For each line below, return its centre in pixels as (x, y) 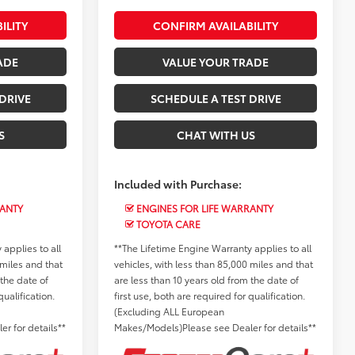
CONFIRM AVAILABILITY (216, 25)
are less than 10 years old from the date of (207, 279)
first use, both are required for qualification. (210, 295)
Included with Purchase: (178, 183)
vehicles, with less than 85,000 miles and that (214, 263)
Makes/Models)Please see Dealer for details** (216, 326)
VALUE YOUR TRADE (216, 61)
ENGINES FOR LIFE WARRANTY (204, 208)
